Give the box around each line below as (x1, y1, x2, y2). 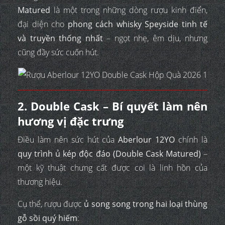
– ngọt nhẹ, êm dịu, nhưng (102, 32, 208, 44)
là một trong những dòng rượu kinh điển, (50, 4, 207, 16)
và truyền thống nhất (18, 32, 103, 44)
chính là (175, 134, 208, 146)
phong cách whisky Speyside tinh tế (67, 18, 207, 30)
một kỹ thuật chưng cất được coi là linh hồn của (18, 162, 207, 174)
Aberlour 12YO (118, 134, 175, 146)
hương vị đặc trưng (18, 114, 124, 129)
